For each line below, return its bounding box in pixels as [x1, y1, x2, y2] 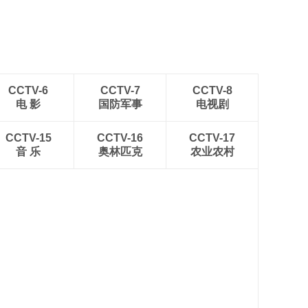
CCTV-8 [192, 85, 232, 96]
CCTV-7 [100, 85, 140, 96]
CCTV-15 [5, 132, 52, 144]
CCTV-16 [97, 132, 143, 144]
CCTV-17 [189, 132, 235, 144]
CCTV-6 [8, 85, 48, 96]
